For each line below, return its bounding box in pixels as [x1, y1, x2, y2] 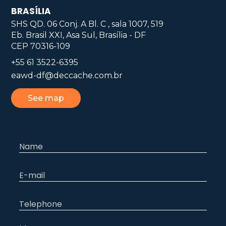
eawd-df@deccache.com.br [11, 71, 123, 80]
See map [28, 93, 64, 103]
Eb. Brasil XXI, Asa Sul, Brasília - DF [11, 30, 146, 40]
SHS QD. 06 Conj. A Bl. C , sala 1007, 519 [11, 19, 163, 29]
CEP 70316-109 [11, 41, 70, 51]
